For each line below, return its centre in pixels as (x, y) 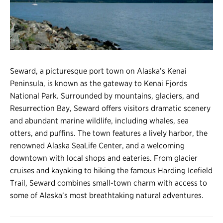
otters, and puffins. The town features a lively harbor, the (109, 133)
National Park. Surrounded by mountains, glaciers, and (105, 96)
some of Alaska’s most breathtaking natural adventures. (107, 196)
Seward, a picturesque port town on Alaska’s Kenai (98, 71)
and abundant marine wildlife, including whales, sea (99, 121)
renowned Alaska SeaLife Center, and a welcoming (97, 146)
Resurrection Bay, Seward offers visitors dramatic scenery (110, 109)
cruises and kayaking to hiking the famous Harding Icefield (111, 171)
